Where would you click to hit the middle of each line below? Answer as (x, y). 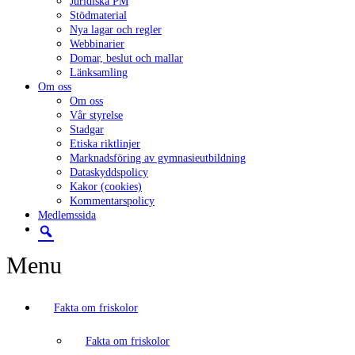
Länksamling (99, 73)
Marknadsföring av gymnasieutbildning (158, 158)
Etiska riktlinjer (105, 144)
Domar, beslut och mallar (126, 58)
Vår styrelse (96, 115)
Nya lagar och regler (116, 30)
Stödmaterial (98, 15)
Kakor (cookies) (106, 187)
